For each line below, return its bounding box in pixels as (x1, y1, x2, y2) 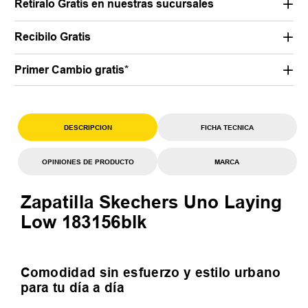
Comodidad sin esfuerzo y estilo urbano (20, 265, 281, 280)
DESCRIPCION (63, 123, 112, 132)
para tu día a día (20, 280, 124, 296)
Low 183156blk (20, 212, 147, 233)
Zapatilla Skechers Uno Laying (20, 192, 283, 213)
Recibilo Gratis (14, 30, 91, 44)
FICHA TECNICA (200, 123, 254, 132)
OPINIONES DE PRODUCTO (41, 157, 134, 166)
